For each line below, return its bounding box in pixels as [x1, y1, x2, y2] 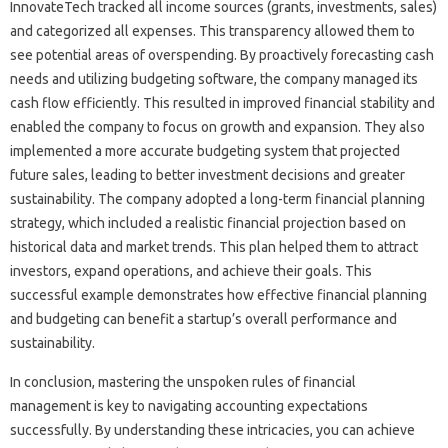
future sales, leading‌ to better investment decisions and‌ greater [10, 167, 405, 183]
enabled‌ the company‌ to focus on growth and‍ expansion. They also [10, 119, 425, 135]
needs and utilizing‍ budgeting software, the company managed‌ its [10, 71, 418, 87]
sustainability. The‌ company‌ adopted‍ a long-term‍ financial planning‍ [10, 191, 425, 207]
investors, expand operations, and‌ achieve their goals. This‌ [10, 263, 372, 279]
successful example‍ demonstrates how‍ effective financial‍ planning [10, 287, 427, 303]
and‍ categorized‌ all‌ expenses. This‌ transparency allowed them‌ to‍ [10, 23, 415, 39]
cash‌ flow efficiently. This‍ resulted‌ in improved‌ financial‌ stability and [10, 95, 435, 111]
